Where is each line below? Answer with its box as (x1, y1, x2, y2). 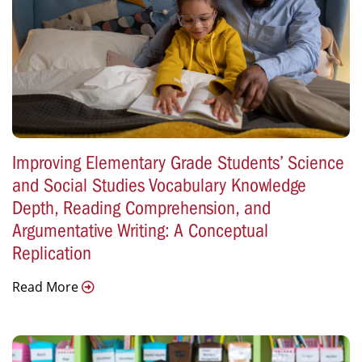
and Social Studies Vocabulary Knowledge (12, 173, 306, 196)
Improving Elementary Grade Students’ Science (12, 150, 344, 174)
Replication (12, 241, 91, 264)
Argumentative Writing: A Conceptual (12, 218, 268, 242)
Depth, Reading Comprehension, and (12, 196, 271, 219)
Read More (12, 277, 82, 296)
